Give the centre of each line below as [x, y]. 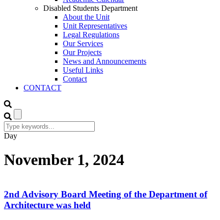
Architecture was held [47, 205]
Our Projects [82, 52]
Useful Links [83, 70]
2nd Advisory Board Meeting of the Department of [106, 194]
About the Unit [86, 17]
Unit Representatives [95, 26]
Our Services [83, 43]
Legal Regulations [91, 35]
